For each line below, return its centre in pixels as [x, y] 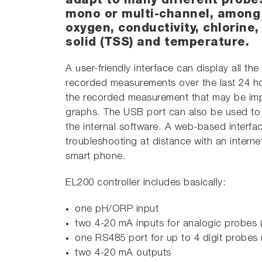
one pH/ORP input [117, 210]
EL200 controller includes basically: [146, 183]
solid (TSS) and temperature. [157, 43]
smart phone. [96, 157]
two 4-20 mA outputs [123, 254]
